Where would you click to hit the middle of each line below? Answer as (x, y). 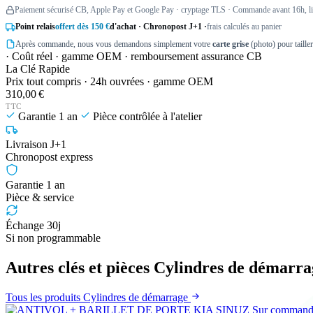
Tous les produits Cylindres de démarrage (98, 298)
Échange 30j (33, 226)
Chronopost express (49, 157)
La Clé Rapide (38, 69)
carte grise (231, 44)
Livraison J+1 (36, 145)
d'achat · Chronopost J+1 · (158, 27)
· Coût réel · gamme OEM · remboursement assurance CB (134, 57)
